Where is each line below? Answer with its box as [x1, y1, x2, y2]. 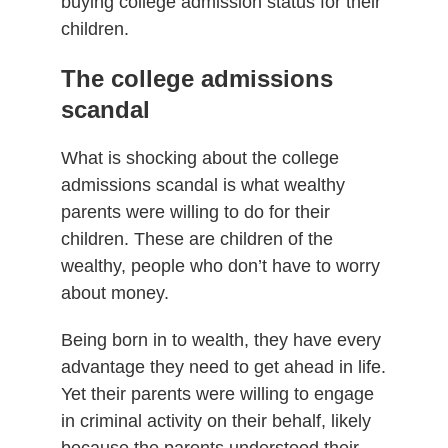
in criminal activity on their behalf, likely [60, 410, 371, 431]
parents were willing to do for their [60, 201, 330, 222]
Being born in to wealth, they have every [60, 329, 381, 350]
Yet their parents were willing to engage [60, 383, 374, 404]
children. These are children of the [60, 228, 333, 249]
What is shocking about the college [60, 147, 339, 168]
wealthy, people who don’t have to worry [60, 255, 380, 276]
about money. [60, 282, 169, 303]
